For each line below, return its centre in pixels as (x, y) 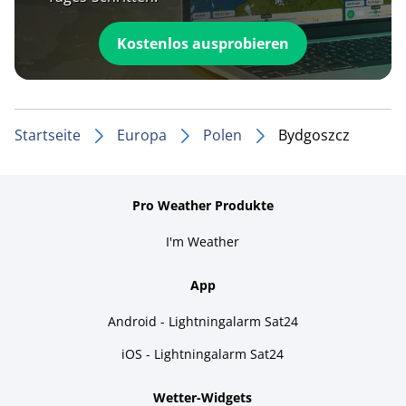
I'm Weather (203, 241)
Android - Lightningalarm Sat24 (203, 321)
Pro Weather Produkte (203, 205)
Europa (142, 135)
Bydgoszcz (314, 135)
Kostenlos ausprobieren (203, 43)
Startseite (48, 135)
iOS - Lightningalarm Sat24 (203, 353)
